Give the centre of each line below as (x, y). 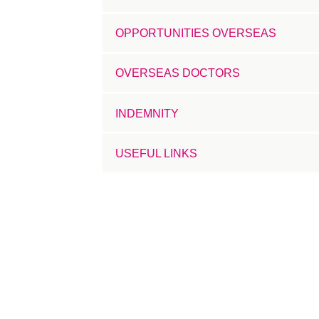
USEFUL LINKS (156, 153)
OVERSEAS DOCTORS (177, 73)
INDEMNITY (147, 113)
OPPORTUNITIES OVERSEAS (195, 33)
